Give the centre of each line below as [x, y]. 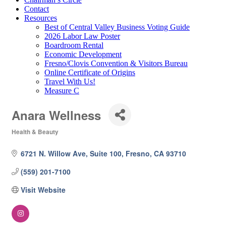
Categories [26, 138]
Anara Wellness [56, 115]
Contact [37, 9]
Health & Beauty [35, 132]
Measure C [62, 91]
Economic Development [83, 54]
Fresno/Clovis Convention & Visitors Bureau [116, 63]
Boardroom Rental [74, 45]
